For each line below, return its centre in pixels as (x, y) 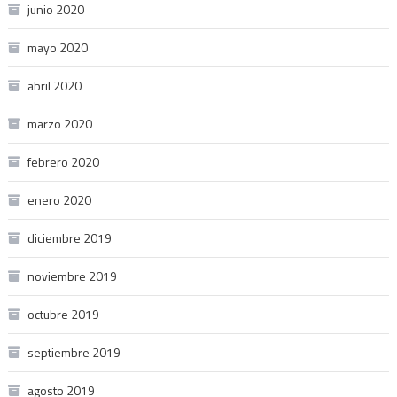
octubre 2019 (63, 314)
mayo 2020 (57, 47)
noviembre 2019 (72, 276)
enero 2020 (59, 199)
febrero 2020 (63, 161)
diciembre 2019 (69, 237)
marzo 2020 (59, 123)
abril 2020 (54, 85)
